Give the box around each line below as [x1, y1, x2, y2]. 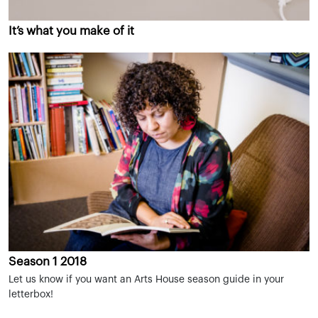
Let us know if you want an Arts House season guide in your [9, 275, 284, 285]
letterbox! [9, 290, 53, 300]
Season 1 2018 [9, 256, 87, 268]
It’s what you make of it [9, 25, 134, 37]
